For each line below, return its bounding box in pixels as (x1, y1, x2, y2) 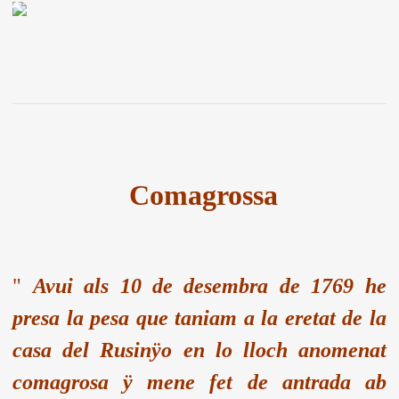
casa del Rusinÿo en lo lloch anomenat (12, 338, 387, 362)
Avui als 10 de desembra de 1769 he (32, 273, 387, 297)
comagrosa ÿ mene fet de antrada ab (12, 370, 387, 394)
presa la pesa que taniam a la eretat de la (12, 305, 387, 330)
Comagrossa (121, 178, 278, 211)
